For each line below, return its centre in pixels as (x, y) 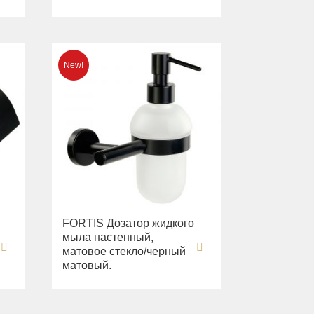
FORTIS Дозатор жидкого (129, 224)
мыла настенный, (108, 238)
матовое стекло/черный (124, 252)
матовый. (87, 266)
